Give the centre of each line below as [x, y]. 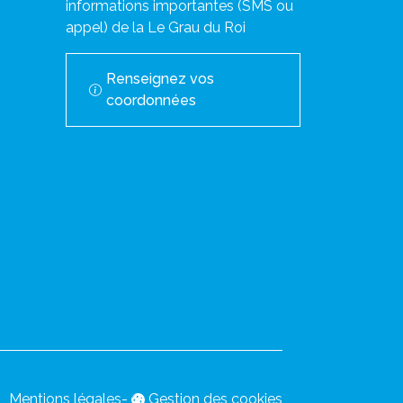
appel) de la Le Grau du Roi [156, 27]
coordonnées [151, 100]
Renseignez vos [160, 79]
